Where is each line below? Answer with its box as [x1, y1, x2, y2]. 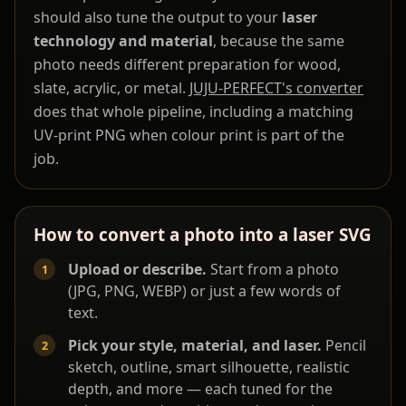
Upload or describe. [68, 259, 207, 280]
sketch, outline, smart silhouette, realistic [68, 357, 350, 378]
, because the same [213, 31, 344, 52]
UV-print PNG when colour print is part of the [34, 125, 344, 146]
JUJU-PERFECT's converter [189, 78, 363, 99]
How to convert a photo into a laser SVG [34, 223, 372, 247]
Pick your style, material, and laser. [68, 335, 322, 356]
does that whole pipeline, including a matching [34, 101, 353, 122]
